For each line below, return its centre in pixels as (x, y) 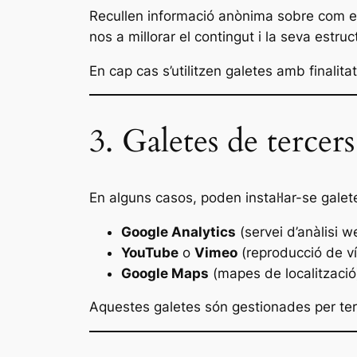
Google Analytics (178, 231)
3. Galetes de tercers (222, 141)
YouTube (150, 252)
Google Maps (165, 273)
